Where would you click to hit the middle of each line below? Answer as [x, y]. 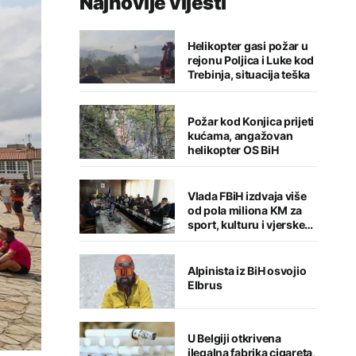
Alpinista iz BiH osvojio [247, 271]
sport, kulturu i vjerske [246, 224]
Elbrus [205, 285]
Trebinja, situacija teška [249, 75]
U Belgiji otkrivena [234, 338]
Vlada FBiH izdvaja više [247, 195]
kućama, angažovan [240, 135]
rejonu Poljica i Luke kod [251, 60]
